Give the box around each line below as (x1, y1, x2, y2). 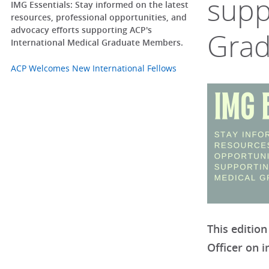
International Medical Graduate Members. (10, 36, 183, 48)
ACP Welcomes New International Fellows (10, 62, 177, 74)
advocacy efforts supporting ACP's (10, 23, 152, 35)
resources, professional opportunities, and (10, 11, 187, 23)
